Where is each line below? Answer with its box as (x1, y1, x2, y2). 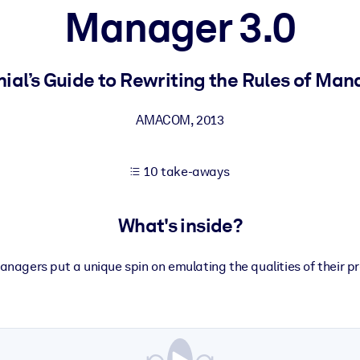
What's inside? (117, 214, 243, 238)
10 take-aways (144, 164, 230, 179)
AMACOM (136, 112, 190, 128)
